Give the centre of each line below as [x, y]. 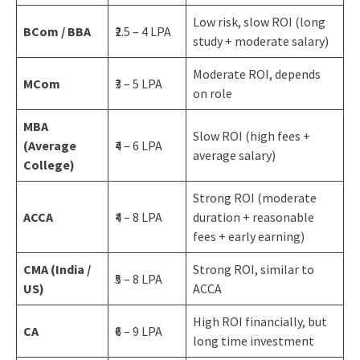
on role [212, 93]
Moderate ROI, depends [256, 74]
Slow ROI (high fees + [251, 135]
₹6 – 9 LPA [138, 331]
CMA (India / [57, 269]
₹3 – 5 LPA [138, 83]
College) [49, 164]
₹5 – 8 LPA [138, 278]
